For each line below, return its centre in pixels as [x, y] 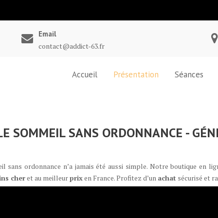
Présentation [136, 74]
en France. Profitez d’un [120, 178]
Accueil [85, 74]
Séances [189, 74]
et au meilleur [47, 178]
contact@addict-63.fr [72, 46]
